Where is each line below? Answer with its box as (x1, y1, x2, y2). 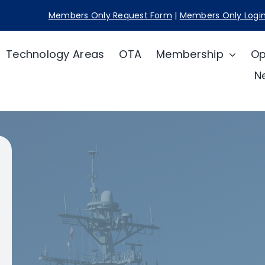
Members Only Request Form (48, 9, 172, 21)
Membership (156, 46, 224, 62)
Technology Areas (6, 46, 105, 62)
